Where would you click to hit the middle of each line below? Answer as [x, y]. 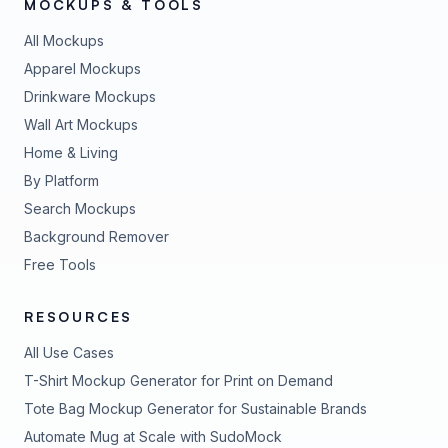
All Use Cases [69, 352]
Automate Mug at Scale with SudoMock [153, 436]
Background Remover [96, 236]
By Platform [61, 180]
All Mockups [64, 40]
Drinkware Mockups [90, 96]
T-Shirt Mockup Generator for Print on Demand [178, 380]
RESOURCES [79, 316]
